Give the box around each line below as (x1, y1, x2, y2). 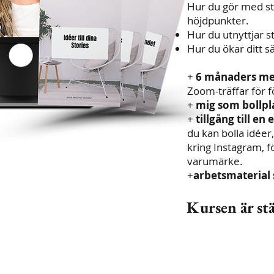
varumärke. (187, 154, 243, 169)
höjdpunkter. (187, 13, 249, 28)
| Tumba (12, 253, 53, 267)
